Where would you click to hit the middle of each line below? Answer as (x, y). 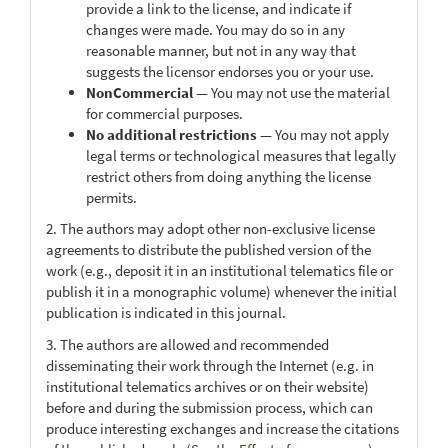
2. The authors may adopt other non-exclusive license (210, 228)
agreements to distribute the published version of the (208, 249)
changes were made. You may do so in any (215, 29)
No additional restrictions (171, 134)
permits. (111, 197)
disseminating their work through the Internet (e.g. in (210, 365)
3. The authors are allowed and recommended (187, 344)
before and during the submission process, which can (209, 407)
